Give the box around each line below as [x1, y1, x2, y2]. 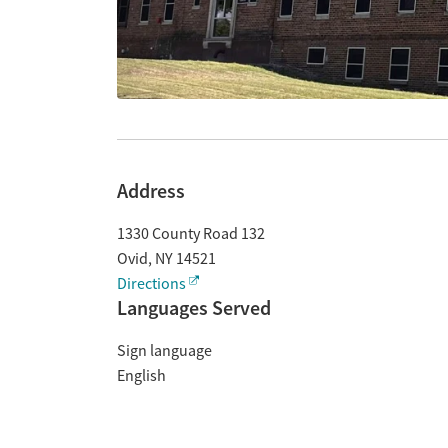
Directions [117, 274, 186, 294]
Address [117, 178, 185, 204]
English [117, 366, 166, 386]
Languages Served [117, 295, 271, 321]
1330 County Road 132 [117, 224, 265, 244]
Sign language [117, 341, 212, 361]
